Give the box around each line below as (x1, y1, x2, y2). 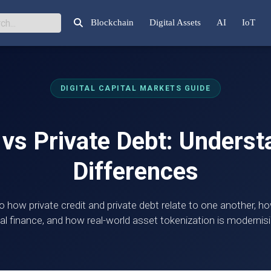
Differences (73, 157, 198, 186)
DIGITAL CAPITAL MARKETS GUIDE (60, 84, 211, 93)
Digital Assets (149, 17, 201, 27)
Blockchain (91, 17, 134, 27)
